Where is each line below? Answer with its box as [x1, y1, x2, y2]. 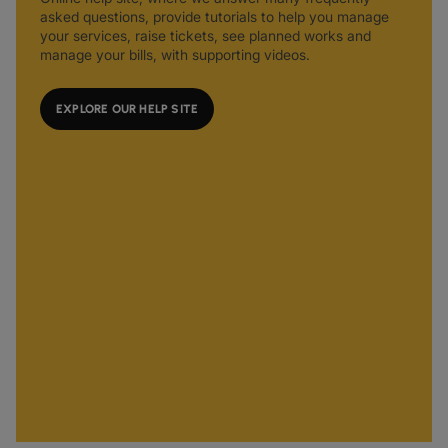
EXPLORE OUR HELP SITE [56, 102, 199, 116]
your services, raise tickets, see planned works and [40, 27, 371, 44]
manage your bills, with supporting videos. [40, 46, 310, 63]
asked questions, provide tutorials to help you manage [40, 8, 389, 25]
